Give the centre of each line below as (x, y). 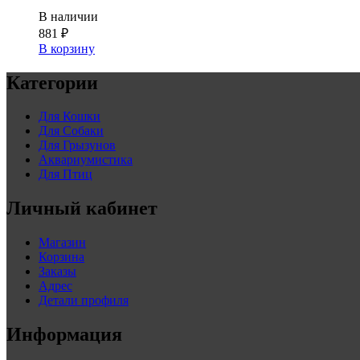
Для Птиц (65, 174)
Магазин (62, 243)
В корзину (67, 48)
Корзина (61, 257)
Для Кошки (70, 117)
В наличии (68, 16)
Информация (64, 335)
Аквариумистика (86, 160)
